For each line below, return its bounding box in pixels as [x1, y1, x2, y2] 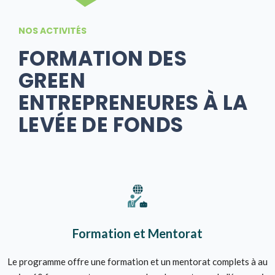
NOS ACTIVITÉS [18, 24, 87, 37]
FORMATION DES [18, 44, 187, 73]
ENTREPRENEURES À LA [18, 88, 248, 117]
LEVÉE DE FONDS [18, 110, 184, 139]
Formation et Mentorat [72, 225, 203, 241]
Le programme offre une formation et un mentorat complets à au [7, 255, 268, 267]
